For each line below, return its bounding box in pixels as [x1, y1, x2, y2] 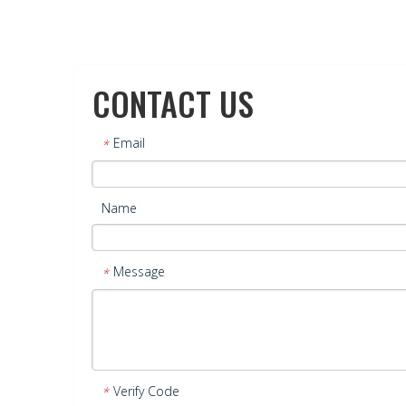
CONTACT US [92, 79, 254, 127]
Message [113, 262, 165, 280]
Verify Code [113, 382, 179, 400]
